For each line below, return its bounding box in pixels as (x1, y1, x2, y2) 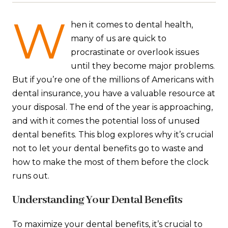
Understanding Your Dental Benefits (12, 193, 183, 208)
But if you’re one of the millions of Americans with (12, 75, 214, 85)
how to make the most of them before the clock (12, 157, 209, 167)
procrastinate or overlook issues (71, 47, 199, 58)
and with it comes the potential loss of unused (12, 116, 200, 126)
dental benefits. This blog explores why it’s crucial (12, 130, 214, 140)
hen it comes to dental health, (71, 20, 193, 30)
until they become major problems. (71, 61, 215, 71)
